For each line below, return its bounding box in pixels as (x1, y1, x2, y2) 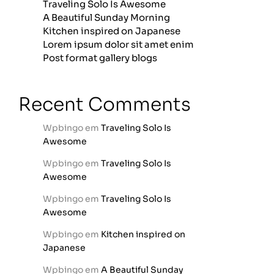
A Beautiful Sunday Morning (43, 12, 170, 23)
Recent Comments (18, 93, 191, 116)
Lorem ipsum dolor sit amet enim (43, 39, 194, 50)
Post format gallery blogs (43, 52, 157, 64)
